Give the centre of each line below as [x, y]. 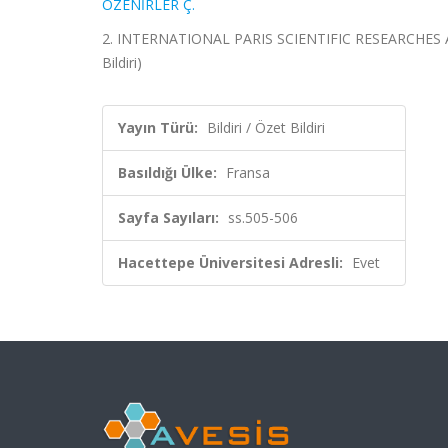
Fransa [248, 172]
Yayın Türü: [158, 127]
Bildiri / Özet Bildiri [266, 127]
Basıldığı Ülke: [167, 172]
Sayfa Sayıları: [168, 217]
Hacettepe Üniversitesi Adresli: [230, 262]
